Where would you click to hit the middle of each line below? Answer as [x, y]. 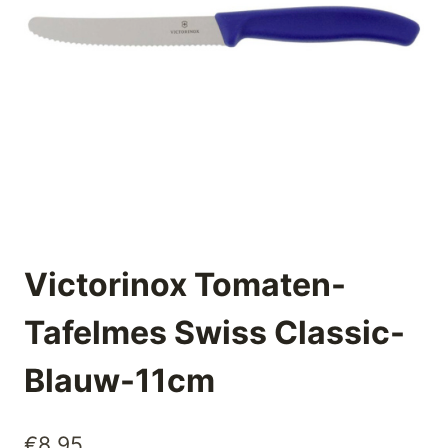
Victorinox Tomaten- [185, 285]
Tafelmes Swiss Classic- [214, 333]
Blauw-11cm [119, 381]
